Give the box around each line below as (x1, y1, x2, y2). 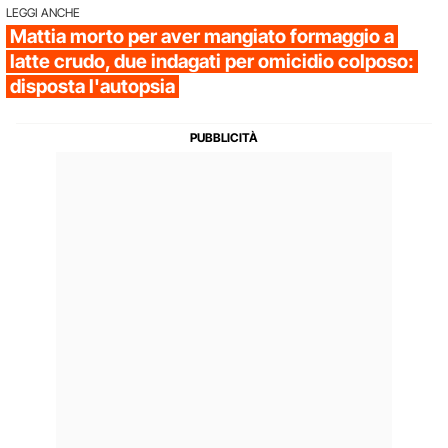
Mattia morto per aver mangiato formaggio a (10, 24, 394, 48)
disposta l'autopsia (10, 74, 175, 98)
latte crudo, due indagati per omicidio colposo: (10, 49, 414, 73)
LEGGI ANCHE (6, 4, 80, 20)
